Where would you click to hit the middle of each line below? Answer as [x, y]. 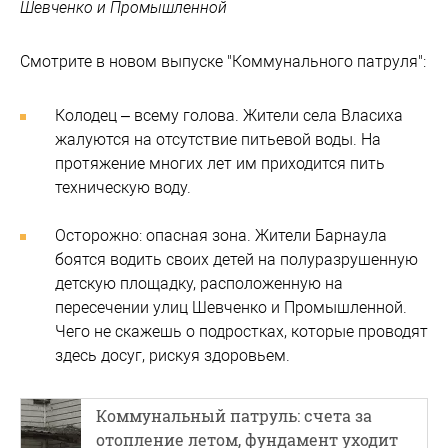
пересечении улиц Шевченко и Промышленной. [231, 307]
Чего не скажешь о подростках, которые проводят [241, 331]
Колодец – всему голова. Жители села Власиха [229, 115]
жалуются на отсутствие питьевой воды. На [218, 139]
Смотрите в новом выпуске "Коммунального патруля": [223, 61]
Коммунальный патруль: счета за [234, 415]
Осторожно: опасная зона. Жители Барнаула [221, 235]
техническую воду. [123, 187]
